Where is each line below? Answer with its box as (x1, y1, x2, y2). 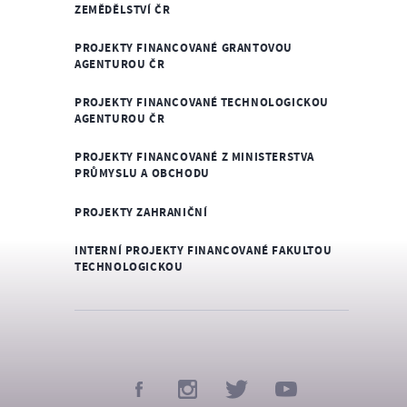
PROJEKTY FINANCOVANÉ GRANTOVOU (74, 39, 293, 56)
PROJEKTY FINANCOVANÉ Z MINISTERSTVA (74, 148, 315, 165)
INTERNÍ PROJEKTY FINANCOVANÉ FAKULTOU (74, 242, 333, 259)
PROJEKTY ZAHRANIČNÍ (74, 203, 208, 221)
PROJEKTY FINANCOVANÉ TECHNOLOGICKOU (74, 94, 330, 111)
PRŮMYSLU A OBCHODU (74, 164, 210, 182)
